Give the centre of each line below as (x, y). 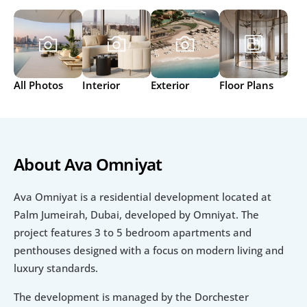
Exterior (170, 85)
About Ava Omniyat (88, 164)
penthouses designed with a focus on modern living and (149, 250)
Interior (101, 85)
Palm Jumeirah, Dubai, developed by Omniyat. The (136, 215)
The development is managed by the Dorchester (131, 297)
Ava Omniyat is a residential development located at (143, 197)
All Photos (38, 85)
